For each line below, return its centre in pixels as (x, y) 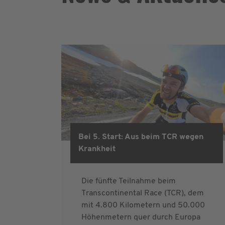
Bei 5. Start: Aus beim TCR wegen (141, 137)
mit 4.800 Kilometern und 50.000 (143, 205)
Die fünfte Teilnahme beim (129, 181)
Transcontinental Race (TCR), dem (143, 193)
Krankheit (97, 149)
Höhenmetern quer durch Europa (141, 217)
